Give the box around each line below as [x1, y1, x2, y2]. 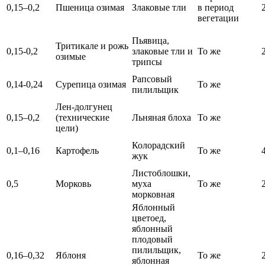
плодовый [132, 234, 173, 244]
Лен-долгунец [56, 101, 112, 112]
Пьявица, [132, 35, 169, 46]
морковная [132, 189, 174, 199]
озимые [56, 51, 86, 62]
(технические [56, 112, 109, 122]
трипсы [132, 56, 162, 67]
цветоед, [132, 212, 166, 223]
